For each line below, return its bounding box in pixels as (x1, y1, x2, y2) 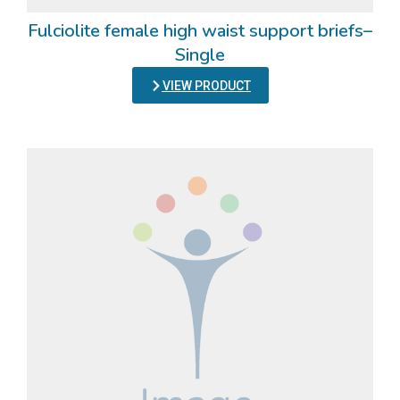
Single (175, 43, 225, 67)
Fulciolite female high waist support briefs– (28, 19, 372, 43)
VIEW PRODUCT (162, 79, 251, 93)
